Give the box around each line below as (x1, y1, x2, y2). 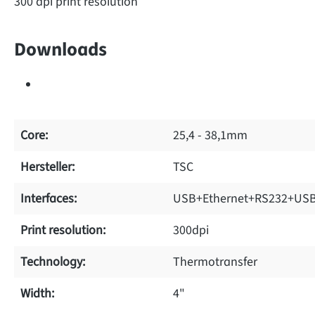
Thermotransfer (173, 252, 257, 271)
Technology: (20, 252, 85, 271)
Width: (20, 284, 54, 302)
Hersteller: (20, 157, 75, 176)
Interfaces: (20, 189, 77, 207)
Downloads (14, 35, 107, 63)
